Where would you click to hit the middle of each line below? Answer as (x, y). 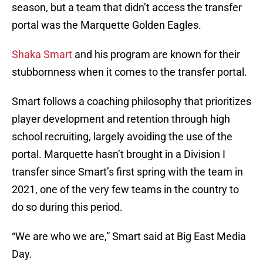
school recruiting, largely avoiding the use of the (122, 137)
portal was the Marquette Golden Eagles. (107, 25)
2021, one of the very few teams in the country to (125, 190)
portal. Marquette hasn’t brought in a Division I (119, 154)
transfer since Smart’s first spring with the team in (127, 172)
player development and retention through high (121, 119)
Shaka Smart (42, 55)
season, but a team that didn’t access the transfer (127, 8)
